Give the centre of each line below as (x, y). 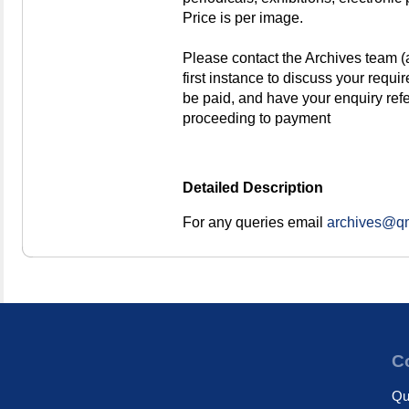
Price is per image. (243, 17)
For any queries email (255, 222)
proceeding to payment (257, 118)
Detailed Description (253, 187)
